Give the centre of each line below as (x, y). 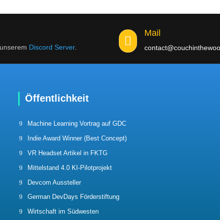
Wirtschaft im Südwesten (63, 212)
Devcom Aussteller (54, 182)
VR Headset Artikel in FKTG (67, 153)
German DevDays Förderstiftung (73, 197)
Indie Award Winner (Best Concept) (77, 138)
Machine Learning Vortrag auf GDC (77, 124)
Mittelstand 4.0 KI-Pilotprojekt (69, 167)
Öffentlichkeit (57, 98)
